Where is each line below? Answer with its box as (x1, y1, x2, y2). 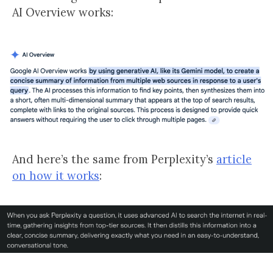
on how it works (12, 169, 99, 183)
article (216, 152, 252, 166)
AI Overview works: (12, 5, 113, 19)
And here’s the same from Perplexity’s (12, 152, 216, 166)
